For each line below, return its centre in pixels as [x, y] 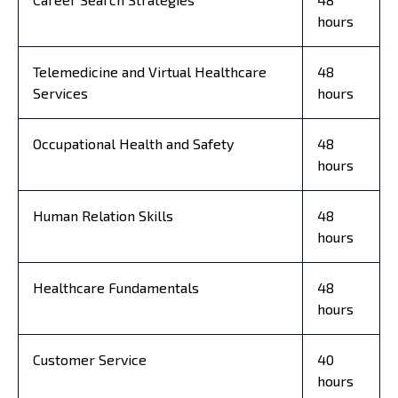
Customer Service [90, 359]
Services [60, 92]
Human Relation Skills [103, 215]
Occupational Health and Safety [133, 143]
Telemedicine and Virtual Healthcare [150, 71]
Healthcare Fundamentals [116, 287]
